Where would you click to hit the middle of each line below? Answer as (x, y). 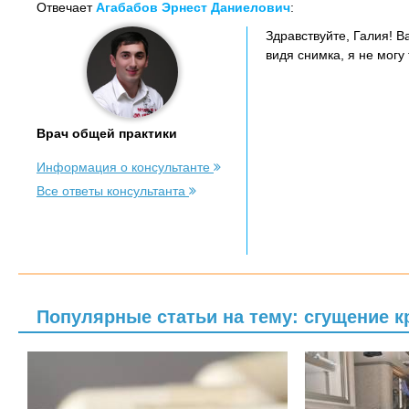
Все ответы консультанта (113, 191)
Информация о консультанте (125, 167)
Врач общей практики (107, 133)
